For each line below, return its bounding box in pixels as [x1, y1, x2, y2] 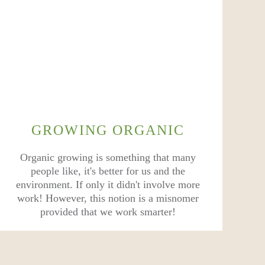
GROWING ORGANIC [31, 122, 185, 138]
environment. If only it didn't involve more [16, 179, 201, 190]
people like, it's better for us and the [31, 165, 186, 177]
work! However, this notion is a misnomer [17, 192, 199, 204]
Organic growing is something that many [20, 151, 196, 163]
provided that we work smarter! [40, 206, 176, 218]
